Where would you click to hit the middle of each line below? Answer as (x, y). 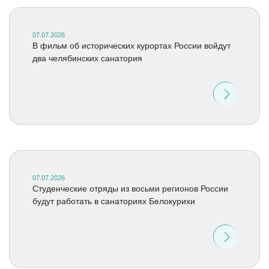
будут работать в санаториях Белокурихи (113, 201)
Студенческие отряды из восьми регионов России (130, 189)
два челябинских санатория (87, 58)
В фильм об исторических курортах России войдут (131, 46)
